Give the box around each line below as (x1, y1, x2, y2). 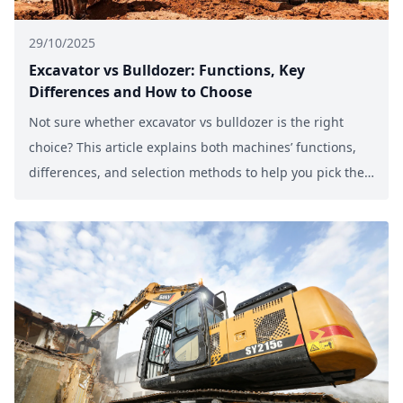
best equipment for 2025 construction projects (29, 188, 309, 206)
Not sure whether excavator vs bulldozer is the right (29, 112, 344, 130)
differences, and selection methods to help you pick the (29, 163, 364, 181)
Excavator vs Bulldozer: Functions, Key (29, 59, 305, 80)
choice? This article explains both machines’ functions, (29, 138, 356, 156)
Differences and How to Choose (29, 81, 252, 102)
